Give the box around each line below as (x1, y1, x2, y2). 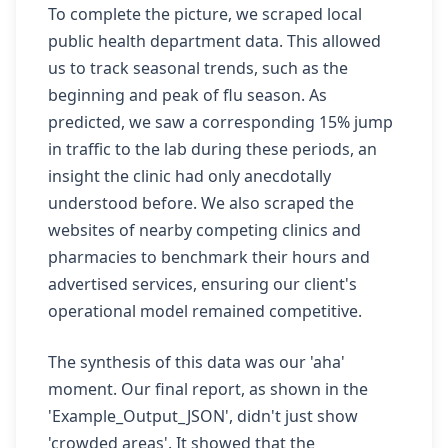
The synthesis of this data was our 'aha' (48, 351, 345, 373)
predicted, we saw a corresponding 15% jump (48, 111, 393, 133)
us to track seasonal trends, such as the (48, 57, 348, 79)
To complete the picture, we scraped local (48, 3, 362, 25)
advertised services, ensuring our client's (48, 273, 357, 295)
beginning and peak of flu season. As (48, 84, 327, 106)
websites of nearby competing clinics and (48, 219, 361, 241)
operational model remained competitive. (48, 300, 362, 322)
